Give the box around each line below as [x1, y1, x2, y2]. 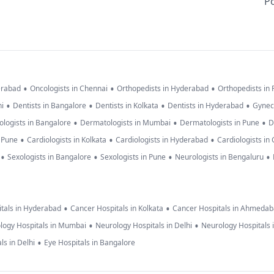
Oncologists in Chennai [30, 83, 108, 94]
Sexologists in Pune [100, 152, 166, 163]
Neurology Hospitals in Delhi [95, 220, 192, 231]
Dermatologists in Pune [180, 117, 259, 128]
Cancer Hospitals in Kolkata [70, 203, 163, 214]
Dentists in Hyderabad [168, 100, 243, 111]
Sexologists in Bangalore [7, 152, 91, 163]
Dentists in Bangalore [13, 100, 86, 111]
